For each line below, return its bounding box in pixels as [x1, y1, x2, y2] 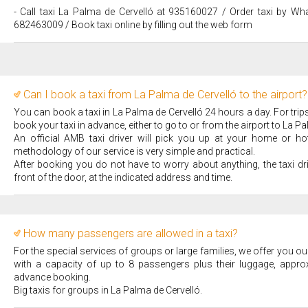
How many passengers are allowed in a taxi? [23, 227, 238, 241]
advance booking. [14, 272, 91, 283]
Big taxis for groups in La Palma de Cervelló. [14, 285, 202, 296]
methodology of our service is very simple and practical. [14, 145, 255, 157]
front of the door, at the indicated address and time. [14, 171, 232, 183]
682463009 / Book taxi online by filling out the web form [14, 19, 252, 31]
